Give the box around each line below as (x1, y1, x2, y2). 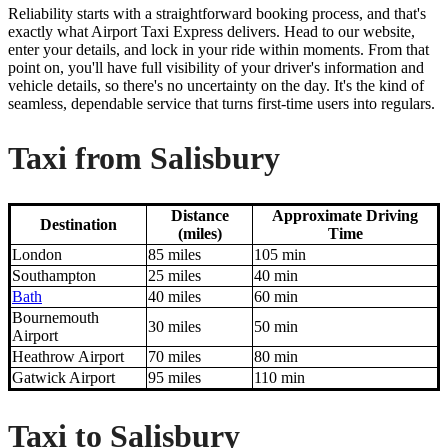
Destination (40, 216, 117, 234)
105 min (254, 246, 306, 264)
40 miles (148, 288, 201, 306)
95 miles (148, 369, 201, 387)
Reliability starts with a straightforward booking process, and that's (8, 5, 426, 23)
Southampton (12, 267, 96, 285)
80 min (254, 348, 298, 366)
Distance (170, 207, 229, 225)
